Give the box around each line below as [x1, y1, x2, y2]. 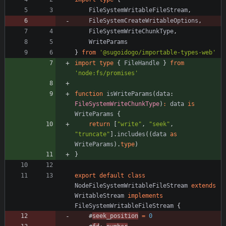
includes [117, 130, 145, 138]
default [99, 172, 124, 179]
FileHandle [124, 59, 159, 67]
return [89, 120, 110, 128]
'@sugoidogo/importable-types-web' [99, 48, 216, 56]
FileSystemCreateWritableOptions [89, 17, 198, 24]
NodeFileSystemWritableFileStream [75, 182, 188, 189]
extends [191, 182, 216, 189]
